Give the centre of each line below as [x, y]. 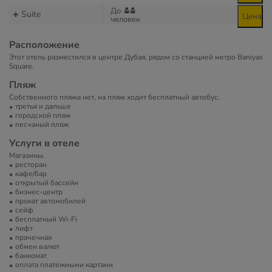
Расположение [44, 45]
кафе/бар [31, 174]
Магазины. [27, 155]
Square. [21, 66]
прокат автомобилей [50, 201]
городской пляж [43, 115]
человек [125, 19]
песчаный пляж [42, 124]
